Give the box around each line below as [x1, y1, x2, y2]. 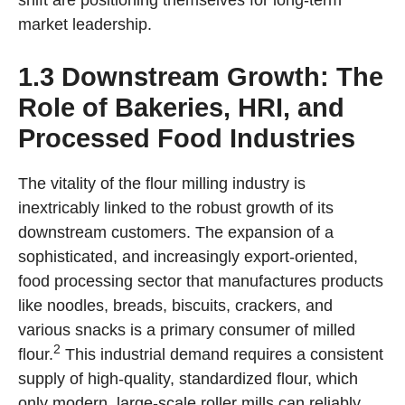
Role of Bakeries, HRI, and [18, 93, 344, 123]
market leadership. [18, 15, 152, 34]
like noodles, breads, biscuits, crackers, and [18, 297, 333, 316]
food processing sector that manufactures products [18, 272, 383, 291]
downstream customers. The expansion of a [18, 223, 334, 242]
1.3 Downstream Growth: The [18, 62, 383, 92]
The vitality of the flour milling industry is [18, 174, 306, 193]
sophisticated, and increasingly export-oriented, [18, 248, 358, 267]
